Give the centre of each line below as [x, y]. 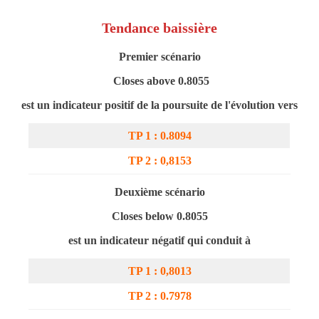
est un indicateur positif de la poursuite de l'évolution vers [159, 105]
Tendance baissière [159, 28]
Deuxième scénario [159, 192]
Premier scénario [159, 57]
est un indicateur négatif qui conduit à [159, 240]
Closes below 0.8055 [159, 216]
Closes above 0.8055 [159, 81]
